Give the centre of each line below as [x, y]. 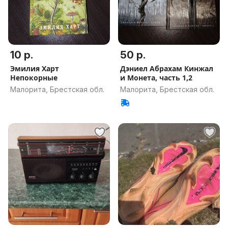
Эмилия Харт [35, 68]
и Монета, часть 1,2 [156, 78]
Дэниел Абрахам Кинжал [167, 68]
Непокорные [34, 78]
